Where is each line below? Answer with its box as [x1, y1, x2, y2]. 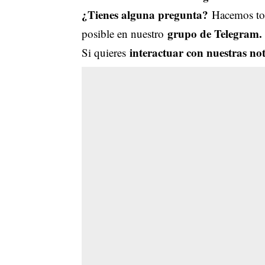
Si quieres [81, 44, 130, 60]
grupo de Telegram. [167, 25, 262, 41]
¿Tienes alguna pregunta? [81, 6, 212, 22]
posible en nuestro [81, 25, 167, 41]
